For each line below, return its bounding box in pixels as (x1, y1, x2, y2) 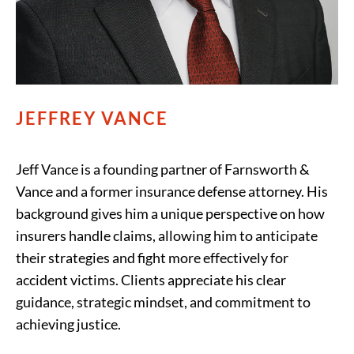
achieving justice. (16, 314, 121, 333)
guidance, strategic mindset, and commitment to (16, 292, 311, 311)
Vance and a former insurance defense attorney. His (16, 182, 328, 200)
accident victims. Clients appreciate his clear (16, 270, 286, 288)
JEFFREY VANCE (16, 107, 168, 129)
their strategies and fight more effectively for (16, 248, 288, 266)
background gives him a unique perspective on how (16, 204, 325, 222)
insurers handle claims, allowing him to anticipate (16, 226, 318, 244)
